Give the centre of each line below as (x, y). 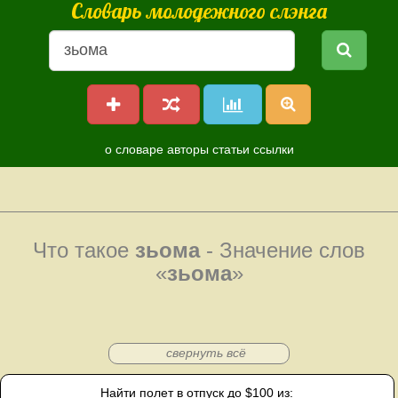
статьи (231, 149)
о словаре (134, 149)
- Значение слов (283, 250)
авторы (187, 149)
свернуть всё (206, 353)
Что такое (84, 250)
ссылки (273, 149)
